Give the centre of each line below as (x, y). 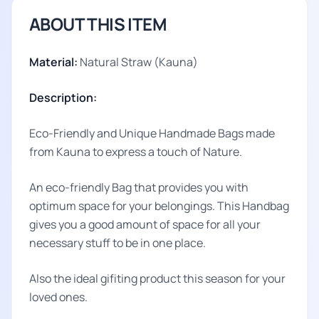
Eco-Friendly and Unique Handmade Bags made (152, 133)
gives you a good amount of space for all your (145, 224)
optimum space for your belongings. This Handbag (159, 205)
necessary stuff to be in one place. (119, 242)
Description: (63, 97)
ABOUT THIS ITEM (98, 23)
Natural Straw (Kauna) (138, 62)
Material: (53, 62)
